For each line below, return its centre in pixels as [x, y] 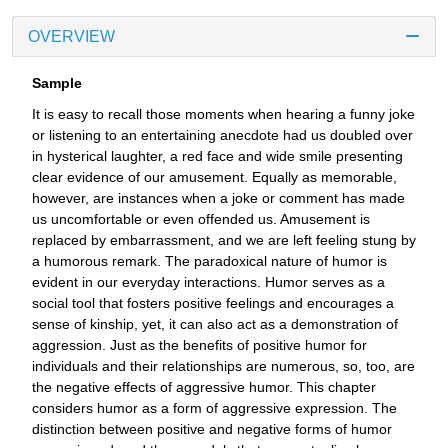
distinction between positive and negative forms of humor [212, 428]
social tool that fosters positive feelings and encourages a [213, 302]
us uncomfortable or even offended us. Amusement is [201, 218]
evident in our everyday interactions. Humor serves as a [208, 281]
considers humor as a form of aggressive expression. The [214, 407]
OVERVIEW [71, 36]
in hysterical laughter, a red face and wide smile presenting [217, 155]
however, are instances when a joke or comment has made [218, 197]
